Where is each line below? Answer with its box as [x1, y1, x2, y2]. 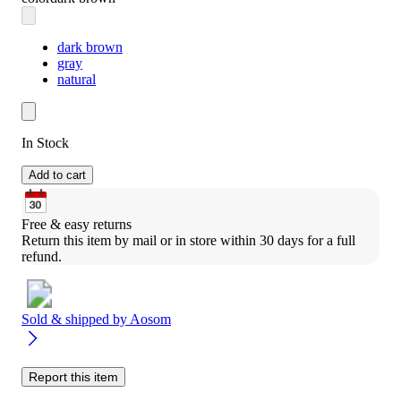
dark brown [57, 38, 123, 55]
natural [57, 71, 96, 87]
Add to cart [29, 167, 86, 182]
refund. [21, 248, 62, 264]
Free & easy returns [21, 216, 132, 232]
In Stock [21, 134, 69, 150]
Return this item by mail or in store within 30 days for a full [21, 232, 355, 248]
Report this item [29, 369, 118, 384]
